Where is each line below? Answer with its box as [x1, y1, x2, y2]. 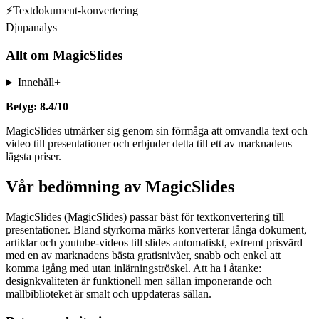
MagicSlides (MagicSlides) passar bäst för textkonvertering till [6, 211, 284, 224]
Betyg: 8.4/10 [6, 100, 68, 113]
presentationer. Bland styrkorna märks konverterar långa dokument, [6, 224, 307, 236]
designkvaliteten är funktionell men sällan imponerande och [6, 275, 272, 288]
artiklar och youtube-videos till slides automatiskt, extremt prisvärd [6, 236, 303, 249]
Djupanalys [6, 21, 57, 33]
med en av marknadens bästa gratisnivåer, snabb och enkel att [6, 249, 281, 262]
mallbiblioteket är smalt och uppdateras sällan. [6, 288, 211, 300]
